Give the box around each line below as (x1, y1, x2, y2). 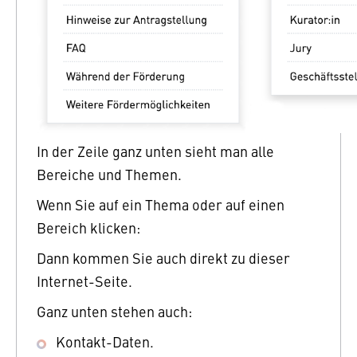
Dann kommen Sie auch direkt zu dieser (37, 247, 290, 268)
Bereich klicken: (37, 217, 140, 237)
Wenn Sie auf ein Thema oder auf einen (37, 194, 284, 214)
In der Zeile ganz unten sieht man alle (37, 140, 274, 161)
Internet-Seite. (37, 270, 132, 291)
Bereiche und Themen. (37, 163, 182, 184)
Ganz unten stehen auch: (37, 300, 192, 321)
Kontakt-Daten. (56, 331, 154, 351)
